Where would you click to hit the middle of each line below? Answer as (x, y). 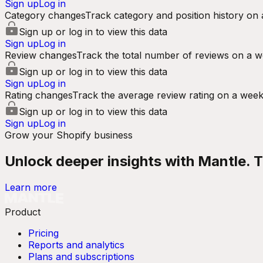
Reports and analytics (76, 245)
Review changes (41, 55)
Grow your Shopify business (69, 135)
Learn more (31, 187)
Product (23, 212)
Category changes (45, 15)
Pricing (43, 233)
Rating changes (38, 95)
